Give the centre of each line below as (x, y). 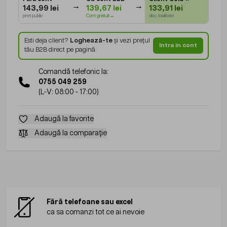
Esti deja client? (47, 41)
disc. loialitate (162, 15)
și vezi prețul (131, 41)
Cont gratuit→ (100, 15)
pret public (33, 15)
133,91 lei (166, 8)
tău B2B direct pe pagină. (60, 50)
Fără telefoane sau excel (90, 202)
